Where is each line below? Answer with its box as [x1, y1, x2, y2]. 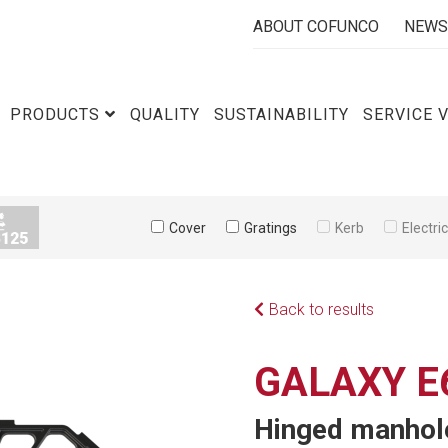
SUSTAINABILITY [214, 105, 349, 124]
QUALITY [130, 105, 200, 124]
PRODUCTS [10, 105, 100, 124]
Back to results [269, 299, 374, 319]
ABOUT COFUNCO [253, 16, 379, 36]
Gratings [243, 220, 297, 236]
